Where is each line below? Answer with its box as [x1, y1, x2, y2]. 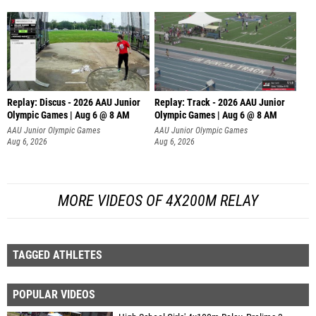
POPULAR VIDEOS [13, 287, 95, 301]
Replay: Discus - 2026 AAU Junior [7, 97, 140, 109]
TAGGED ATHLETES [13, 248, 102, 262]
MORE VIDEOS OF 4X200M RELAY [58, 191, 258, 209]
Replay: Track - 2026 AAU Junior [154, 97, 285, 109]
